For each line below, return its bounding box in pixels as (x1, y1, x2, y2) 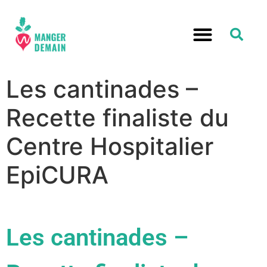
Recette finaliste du (6, 103, 229, 132)
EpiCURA (6, 160, 108, 190)
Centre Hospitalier (6, 131, 213, 161)
